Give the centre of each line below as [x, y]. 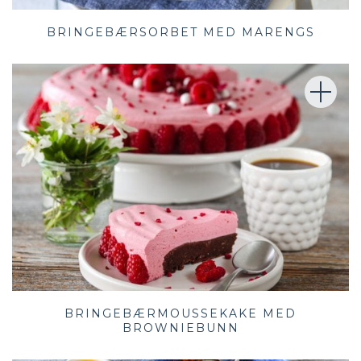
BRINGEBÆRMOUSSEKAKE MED [180, 314]
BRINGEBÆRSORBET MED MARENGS [180, 32]
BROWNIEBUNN [180, 328]
